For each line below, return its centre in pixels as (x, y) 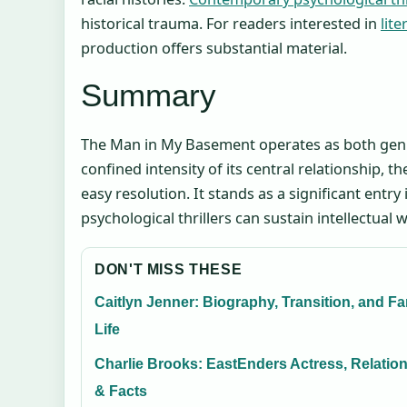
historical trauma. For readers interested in (231, 24)
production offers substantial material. (214, 49)
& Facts (121, 392)
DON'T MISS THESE (169, 270)
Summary (149, 95)
